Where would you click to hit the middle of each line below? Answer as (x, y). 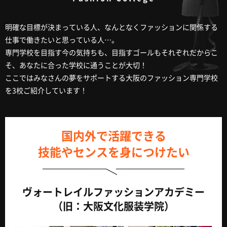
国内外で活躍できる (113, 135)
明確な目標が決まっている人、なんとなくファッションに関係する (111, 27)
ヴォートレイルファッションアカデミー (113, 192)
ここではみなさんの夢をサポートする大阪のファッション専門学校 (111, 78)
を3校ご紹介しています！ (46, 90)
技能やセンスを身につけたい (113, 152)
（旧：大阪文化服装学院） (113, 206)
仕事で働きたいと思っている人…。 (62, 40)
